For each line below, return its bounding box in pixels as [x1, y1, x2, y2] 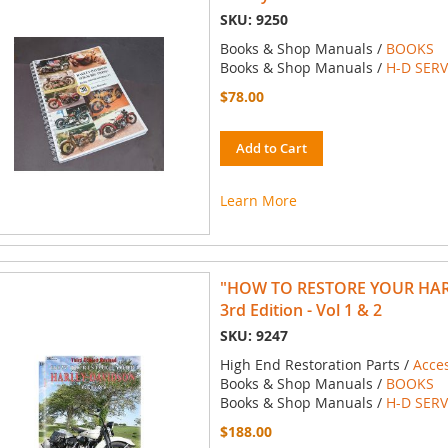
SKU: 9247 [219, 326, 288, 346]
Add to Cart [235, 139, 307, 158]
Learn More [219, 191, 297, 211]
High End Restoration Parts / [219, 355, 413, 375]
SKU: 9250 [219, 10, 288, 30]
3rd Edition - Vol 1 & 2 [219, 299, 382, 322]
